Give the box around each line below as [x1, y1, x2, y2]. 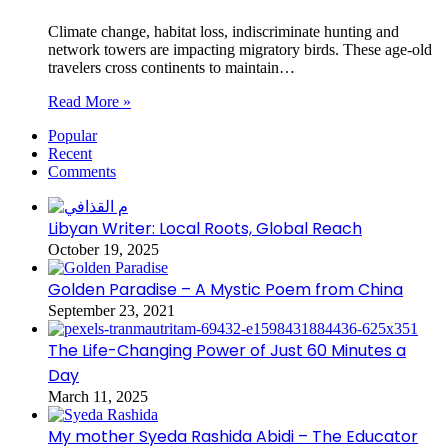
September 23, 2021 [48, 301, 175, 319]
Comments [48, 162, 116, 180]
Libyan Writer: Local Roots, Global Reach [48, 216, 362, 240]
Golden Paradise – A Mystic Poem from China [48, 277, 403, 301]
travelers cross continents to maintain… [48, 58, 295, 76]
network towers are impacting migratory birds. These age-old [48, 40, 432, 58]
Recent [48, 144, 92, 162]
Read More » [48, 92, 131, 110]
